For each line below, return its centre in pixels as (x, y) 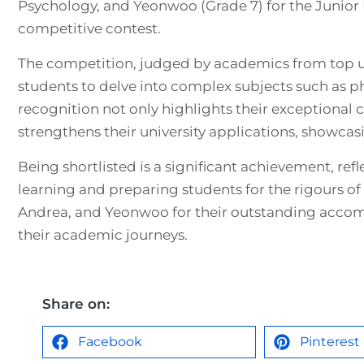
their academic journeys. (103, 235)
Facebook (110, 342)
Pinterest (330, 342)
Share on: (76, 304)
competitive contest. (89, 28)
